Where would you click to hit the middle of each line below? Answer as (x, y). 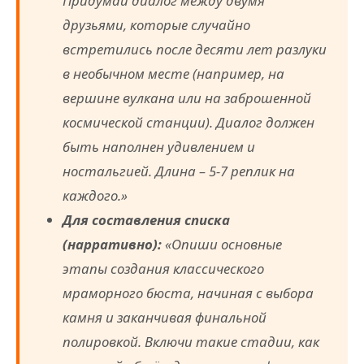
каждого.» (95, 196)
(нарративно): (113, 245)
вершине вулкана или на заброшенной (187, 98)
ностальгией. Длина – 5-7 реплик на (179, 171)
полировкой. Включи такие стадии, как (191, 342)
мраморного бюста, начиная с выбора (188, 293)
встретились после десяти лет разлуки (195, 50)
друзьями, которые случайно (157, 25)
